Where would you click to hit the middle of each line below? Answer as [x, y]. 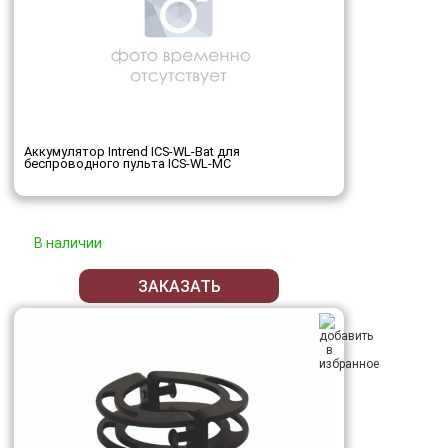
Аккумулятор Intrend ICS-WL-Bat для [132, 152]
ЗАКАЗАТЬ [179, 286]
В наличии [68, 243]
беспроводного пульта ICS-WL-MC [127, 164]
